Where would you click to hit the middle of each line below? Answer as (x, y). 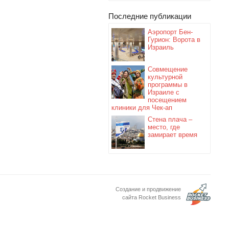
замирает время (173, 135)
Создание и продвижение (148, 189)
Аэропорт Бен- (170, 32)
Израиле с (164, 92)
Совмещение (168, 69)
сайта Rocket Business (152, 197)
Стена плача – (170, 119)
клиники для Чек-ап (142, 108)
